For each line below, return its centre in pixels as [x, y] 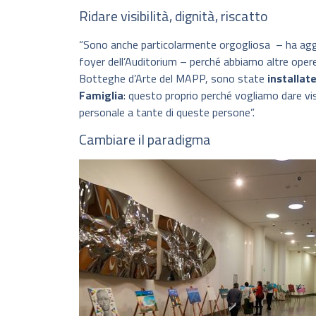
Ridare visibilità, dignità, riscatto [174, 16]
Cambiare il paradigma [145, 139]
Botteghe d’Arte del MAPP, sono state [173, 79]
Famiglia [101, 96]
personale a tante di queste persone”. [167, 113]
